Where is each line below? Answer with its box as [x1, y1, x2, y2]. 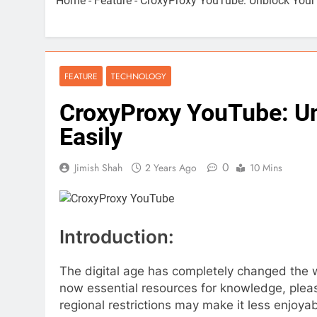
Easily [59, 122, 122, 151]
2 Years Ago [145, 161, 197, 175]
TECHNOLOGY [111, 70, 166, 82]
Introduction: [59, 225, 174, 248]
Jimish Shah [74, 161, 122, 175]
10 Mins [250, 161, 282, 175]
